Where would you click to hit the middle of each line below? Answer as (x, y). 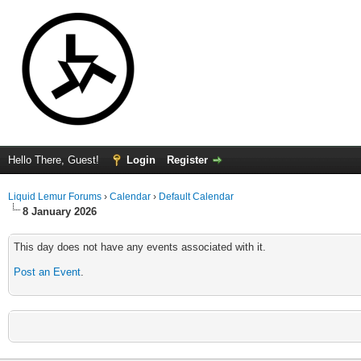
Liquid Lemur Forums (55, 197)
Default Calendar (196, 197)
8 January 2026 (60, 212)
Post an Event (47, 272)
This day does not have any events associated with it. (140, 247)
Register (187, 160)
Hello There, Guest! (55, 160)
